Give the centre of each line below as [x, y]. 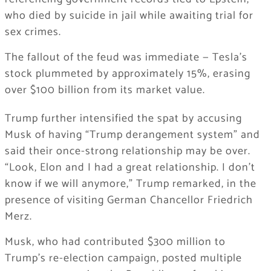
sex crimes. [33, 32]
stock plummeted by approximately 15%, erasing [127, 74]
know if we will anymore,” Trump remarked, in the [130, 184]
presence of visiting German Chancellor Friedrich [129, 201]
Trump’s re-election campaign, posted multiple [123, 259]
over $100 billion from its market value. [105, 90]
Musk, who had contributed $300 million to [115, 242]
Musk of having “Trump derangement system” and [132, 135]
